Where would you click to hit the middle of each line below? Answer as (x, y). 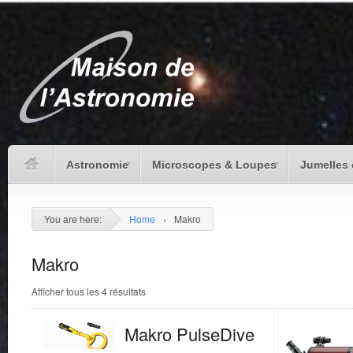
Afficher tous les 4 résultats (89, 291)
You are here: (73, 218)
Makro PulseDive (189, 334)
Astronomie (97, 164)
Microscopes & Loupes (214, 164)
